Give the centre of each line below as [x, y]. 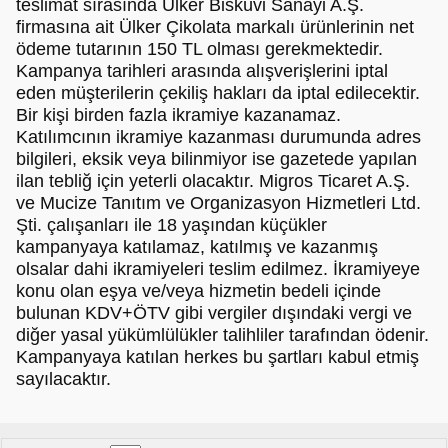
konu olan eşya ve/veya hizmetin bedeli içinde [198, 290]
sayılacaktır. [63, 378]
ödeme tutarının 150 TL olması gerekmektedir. [199, 48]
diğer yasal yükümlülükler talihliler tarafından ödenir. [222, 334]
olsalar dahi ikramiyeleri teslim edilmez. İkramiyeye [218, 268]
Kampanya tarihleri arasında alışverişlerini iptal [202, 70]
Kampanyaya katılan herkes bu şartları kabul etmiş [217, 356]
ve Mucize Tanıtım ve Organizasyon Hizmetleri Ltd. [218, 202]
